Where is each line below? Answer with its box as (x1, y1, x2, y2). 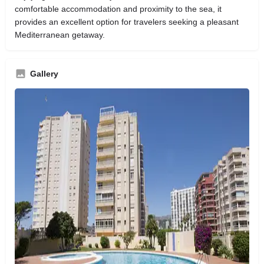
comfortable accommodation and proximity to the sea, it (15, 4, 222, 14)
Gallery (30, 68, 58, 78)
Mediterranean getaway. (15, 29, 105, 39)
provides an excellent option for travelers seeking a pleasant (15, 16, 239, 27)
